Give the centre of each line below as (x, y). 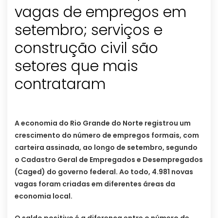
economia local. (44, 196)
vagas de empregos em (100, 12)
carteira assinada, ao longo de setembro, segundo (106, 148)
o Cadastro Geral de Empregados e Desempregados (109, 160)
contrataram (60, 84)
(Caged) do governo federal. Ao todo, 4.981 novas (104, 172)
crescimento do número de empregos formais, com (107, 136)
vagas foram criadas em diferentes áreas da (95, 184)
